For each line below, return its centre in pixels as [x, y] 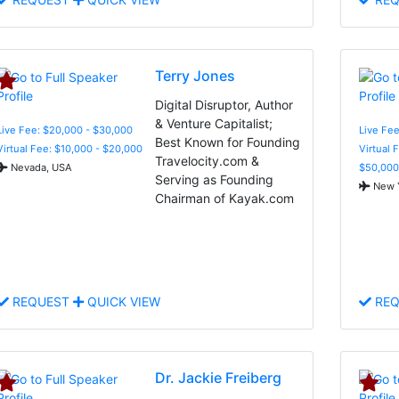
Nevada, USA [40, 167]
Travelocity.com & [208, 160]
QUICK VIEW [122, 301]
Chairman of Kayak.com [225, 198]
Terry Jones [195, 75]
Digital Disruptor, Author [224, 104]
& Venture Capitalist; [214, 123]
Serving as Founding [215, 179]
